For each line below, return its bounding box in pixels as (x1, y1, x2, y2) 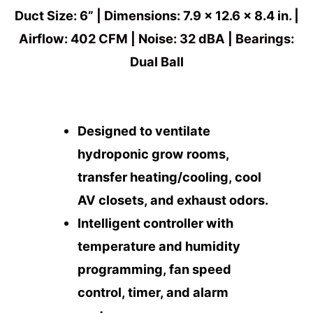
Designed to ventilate (78, 122, 211, 138)
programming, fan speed (78, 261, 232, 277)
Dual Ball (129, 54, 184, 70)
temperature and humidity (78, 238, 241, 254)
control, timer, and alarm (78, 284, 229, 300)
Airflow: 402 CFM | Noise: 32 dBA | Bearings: (19, 31, 294, 47)
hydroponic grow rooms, (78, 145, 230, 161)
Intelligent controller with (78, 214, 234, 231)
